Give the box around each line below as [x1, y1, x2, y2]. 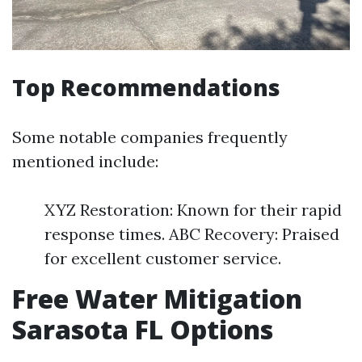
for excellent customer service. [44, 247, 281, 268]
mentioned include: [12, 150, 158, 171]
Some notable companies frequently [12, 126, 288, 147]
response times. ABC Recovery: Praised [44, 223, 339, 244]
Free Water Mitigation [12, 280, 302, 316]
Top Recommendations [12, 71, 280, 103]
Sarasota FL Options [12, 311, 273, 347]
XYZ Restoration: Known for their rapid [44, 199, 342, 220]
